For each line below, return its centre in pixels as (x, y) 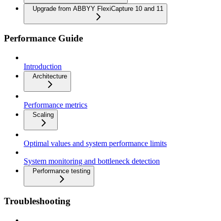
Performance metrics (55, 105)
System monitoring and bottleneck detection (92, 161)
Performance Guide (43, 38)
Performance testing (61, 171)
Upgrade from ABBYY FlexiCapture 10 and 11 (98, 8)
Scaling (43, 115)
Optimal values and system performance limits (95, 144)
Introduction (43, 67)
